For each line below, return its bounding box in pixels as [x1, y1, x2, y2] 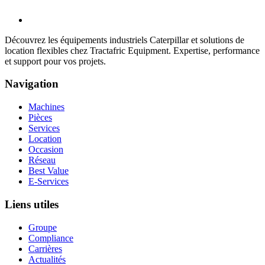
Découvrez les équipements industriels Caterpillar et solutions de [5, 34, 244, 45]
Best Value [28, 166, 69, 176]
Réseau [28, 155, 56, 166]
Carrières [28, 243, 62, 254]
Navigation [5, 77, 59, 91]
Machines [28, 102, 64, 112]
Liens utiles [5, 198, 59, 211]
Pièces [28, 112, 52, 123]
